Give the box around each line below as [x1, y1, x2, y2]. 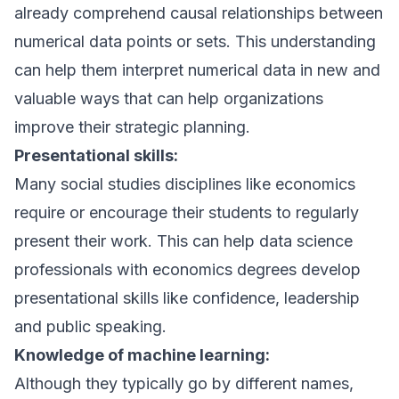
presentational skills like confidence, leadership [14, 289, 360, 307]
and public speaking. [14, 317, 167, 336]
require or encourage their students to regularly [14, 203, 359, 222]
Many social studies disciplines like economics [14, 175, 355, 193]
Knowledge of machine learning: [14, 346, 270, 364]
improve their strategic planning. [14, 118, 250, 136]
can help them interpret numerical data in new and [14, 61, 380, 79]
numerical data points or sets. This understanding [14, 32, 376, 51]
